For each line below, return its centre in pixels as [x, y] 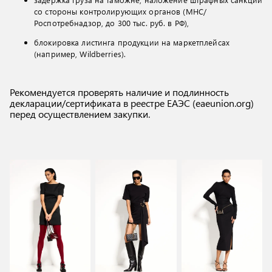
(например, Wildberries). [81, 54]
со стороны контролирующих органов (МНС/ [121, 11]
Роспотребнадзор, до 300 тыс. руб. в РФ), [113, 23]
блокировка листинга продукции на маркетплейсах [132, 42]
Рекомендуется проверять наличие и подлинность [119, 92]
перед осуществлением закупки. [80, 114]
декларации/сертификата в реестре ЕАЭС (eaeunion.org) [132, 103]
